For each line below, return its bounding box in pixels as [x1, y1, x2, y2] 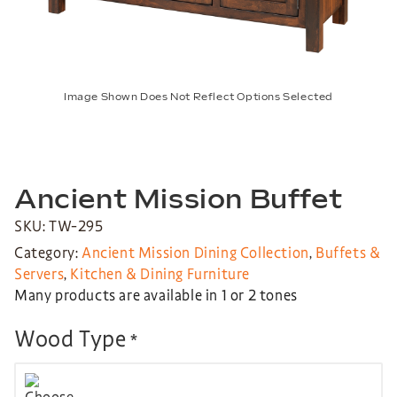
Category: [14, 244, 82, 263]
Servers [14, 265, 65, 284]
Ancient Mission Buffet [14, 184, 343, 217]
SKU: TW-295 [14, 217, 104, 237]
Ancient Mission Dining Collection [82, 244, 309, 263]
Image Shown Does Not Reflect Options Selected [64, 90, 333, 103]
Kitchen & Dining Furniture [70, 265, 251, 284]
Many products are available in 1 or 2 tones [14, 286, 298, 306]
